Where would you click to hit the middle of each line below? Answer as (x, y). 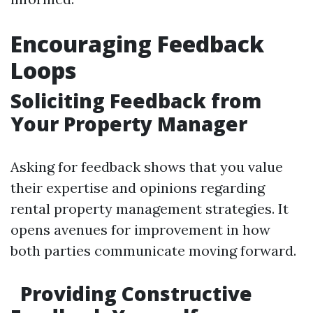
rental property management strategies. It (150, 209)
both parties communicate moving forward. (153, 250)
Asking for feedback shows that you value (147, 167)
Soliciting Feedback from (136, 101)
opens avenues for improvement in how (140, 230)
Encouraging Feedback (137, 44)
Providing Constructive (134, 293)
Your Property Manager (129, 124)
